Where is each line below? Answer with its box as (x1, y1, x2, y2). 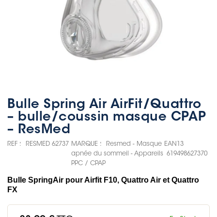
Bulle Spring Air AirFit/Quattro (7, 99, 201, 111)
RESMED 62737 (26, 141, 69, 147)
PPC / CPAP (71, 160, 106, 167)
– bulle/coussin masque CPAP (7, 111, 206, 124)
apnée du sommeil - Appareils (71, 151, 163, 157)
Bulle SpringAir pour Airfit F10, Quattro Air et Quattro (7, 176, 199, 184)
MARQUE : (71, 141, 102, 147)
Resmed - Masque (106, 141, 162, 147)
